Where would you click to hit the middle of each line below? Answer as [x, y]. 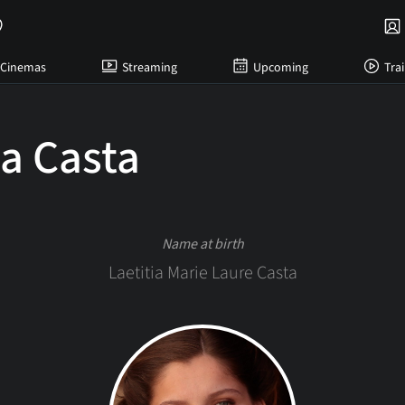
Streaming [149, 68]
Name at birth [202, 244]
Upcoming [280, 68]
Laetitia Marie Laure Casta [202, 273]
